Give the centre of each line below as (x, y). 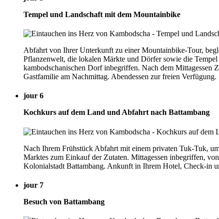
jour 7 (33, 185)
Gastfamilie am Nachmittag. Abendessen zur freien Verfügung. (120, 77)
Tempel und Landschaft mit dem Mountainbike (102, 14)
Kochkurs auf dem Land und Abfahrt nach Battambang (117, 112)
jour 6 (33, 96)
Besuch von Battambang (64, 201)
